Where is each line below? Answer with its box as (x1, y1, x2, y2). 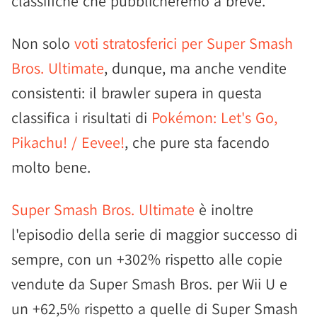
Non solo (11, 33, 74, 53)
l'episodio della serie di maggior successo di (11, 224, 297, 244)
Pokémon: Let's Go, (151, 108, 277, 127)
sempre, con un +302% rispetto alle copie (11, 249, 282, 269)
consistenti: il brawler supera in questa (11, 83, 262, 103)
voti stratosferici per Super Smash (74, 33, 293, 53)
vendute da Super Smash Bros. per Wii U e (11, 274, 287, 294)
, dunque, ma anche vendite (104, 58, 287, 78)
